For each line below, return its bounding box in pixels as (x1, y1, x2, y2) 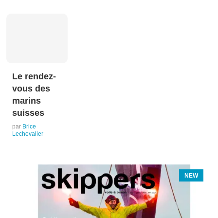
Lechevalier (12, 130, 43, 138)
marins (12, 96, 41, 106)
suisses (12, 108, 44, 118)
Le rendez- (12, 72, 56, 82)
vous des (12, 84, 50, 94)
